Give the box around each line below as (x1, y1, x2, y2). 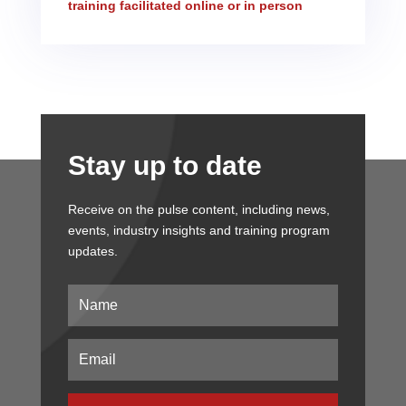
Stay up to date (67, 150, 262, 180)
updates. (67, 243, 118, 258)
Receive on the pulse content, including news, (67, 201, 330, 217)
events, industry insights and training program (67, 222, 330, 237)
